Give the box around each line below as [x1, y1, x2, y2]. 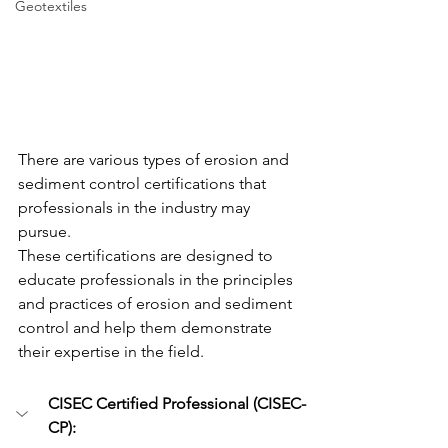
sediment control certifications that [18, 174, 270, 194]
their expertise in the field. [18, 342, 208, 362]
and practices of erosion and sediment [18, 294, 296, 314]
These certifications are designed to [18, 246, 277, 266]
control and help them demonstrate [18, 318, 276, 338]
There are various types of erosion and [18, 150, 293, 170]
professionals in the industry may [18, 198, 254, 218]
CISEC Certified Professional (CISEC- [48, 394, 306, 414]
